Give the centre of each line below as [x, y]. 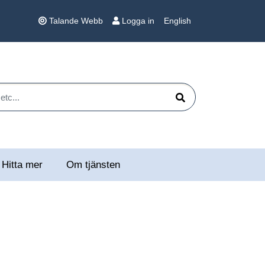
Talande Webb [76, 21]
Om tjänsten [93, 164]
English [177, 21]
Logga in [138, 21]
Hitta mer [22, 164]
